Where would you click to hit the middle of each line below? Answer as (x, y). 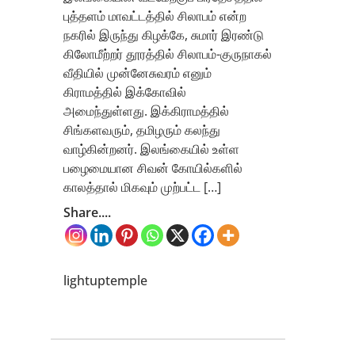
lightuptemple (105, 281)
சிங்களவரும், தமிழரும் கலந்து (142, 130)
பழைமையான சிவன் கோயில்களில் (153, 168)
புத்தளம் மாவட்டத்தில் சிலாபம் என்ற (155, 16)
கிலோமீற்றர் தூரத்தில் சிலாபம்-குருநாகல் (168, 54)
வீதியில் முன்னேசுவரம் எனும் (137, 73)
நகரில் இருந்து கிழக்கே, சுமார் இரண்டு (164, 35)
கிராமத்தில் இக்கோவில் (125, 92)
